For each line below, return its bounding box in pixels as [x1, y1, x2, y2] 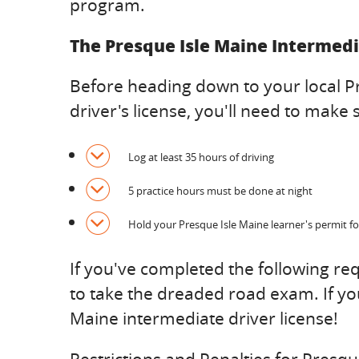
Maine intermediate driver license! [70, 307, 338, 329]
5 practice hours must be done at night [128, 184, 313, 198]
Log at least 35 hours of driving [128, 150, 274, 164]
